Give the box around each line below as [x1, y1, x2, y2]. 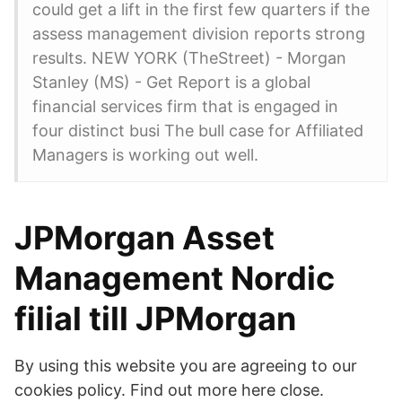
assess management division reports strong [32, 24, 365, 43]
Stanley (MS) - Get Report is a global [32, 73, 310, 92]
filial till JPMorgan [14, 299, 296, 338]
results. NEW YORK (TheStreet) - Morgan [32, 48, 346, 67]
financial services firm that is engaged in [32, 97, 338, 116]
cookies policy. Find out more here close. [14, 380, 324, 399]
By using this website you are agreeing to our [14, 356, 357, 375]
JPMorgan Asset [14, 218, 275, 258]
